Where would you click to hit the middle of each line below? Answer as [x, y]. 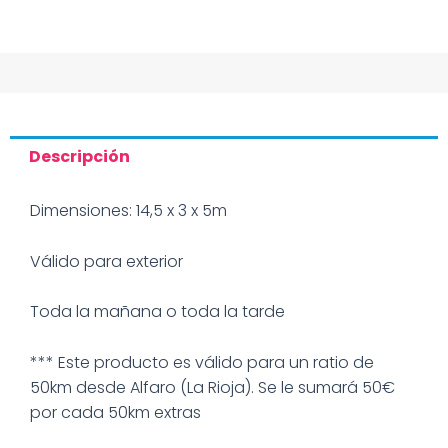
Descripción [80, 157]
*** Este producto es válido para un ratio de [202, 362]
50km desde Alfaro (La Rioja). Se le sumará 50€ [212, 387]
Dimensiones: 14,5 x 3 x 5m [128, 210]
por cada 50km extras [115, 412]
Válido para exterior [106, 261]
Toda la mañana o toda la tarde [157, 312]
